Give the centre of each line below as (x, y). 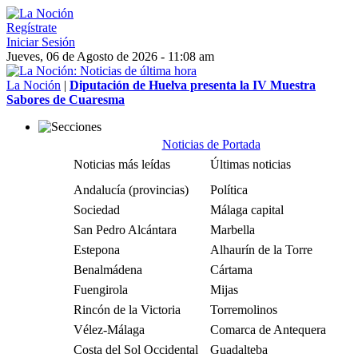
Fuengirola (101, 290)
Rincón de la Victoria (127, 310)
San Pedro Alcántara (125, 230)
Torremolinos (244, 310)
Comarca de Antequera (268, 330)
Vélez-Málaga (109, 330)
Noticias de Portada (211, 144)
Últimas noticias (251, 164)
